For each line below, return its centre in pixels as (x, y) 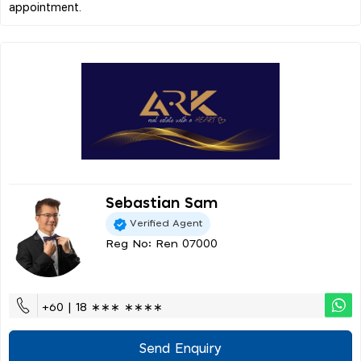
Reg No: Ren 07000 (162, 244)
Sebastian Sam (162, 203)
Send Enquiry (180, 349)
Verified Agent (166, 223)
